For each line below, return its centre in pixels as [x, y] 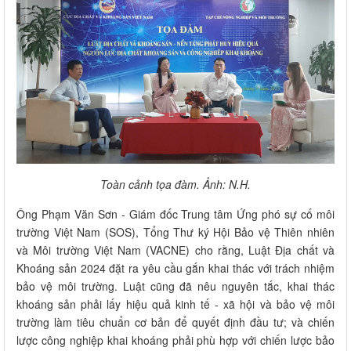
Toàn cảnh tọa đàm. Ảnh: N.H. [175, 184]
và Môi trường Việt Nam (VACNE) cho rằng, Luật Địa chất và [175, 250]
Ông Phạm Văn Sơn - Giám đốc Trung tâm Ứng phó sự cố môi [175, 213]
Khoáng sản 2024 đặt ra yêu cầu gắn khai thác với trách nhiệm [175, 268]
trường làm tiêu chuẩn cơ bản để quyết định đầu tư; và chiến [175, 322]
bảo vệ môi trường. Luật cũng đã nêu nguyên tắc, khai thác [175, 286]
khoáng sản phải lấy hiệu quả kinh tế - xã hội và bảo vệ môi [175, 304]
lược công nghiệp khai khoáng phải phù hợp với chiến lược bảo [175, 340]
